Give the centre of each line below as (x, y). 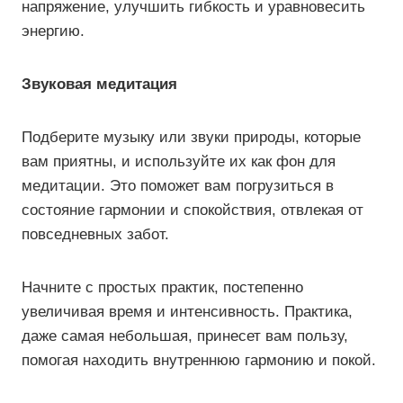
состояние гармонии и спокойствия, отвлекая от (193, 210)
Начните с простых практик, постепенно (162, 287)
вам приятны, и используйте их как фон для (179, 161)
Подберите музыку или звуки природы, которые (191, 137)
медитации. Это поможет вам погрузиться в (178, 186)
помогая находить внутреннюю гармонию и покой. (199, 360)
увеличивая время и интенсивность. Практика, (187, 312)
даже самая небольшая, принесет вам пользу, (185, 336)
